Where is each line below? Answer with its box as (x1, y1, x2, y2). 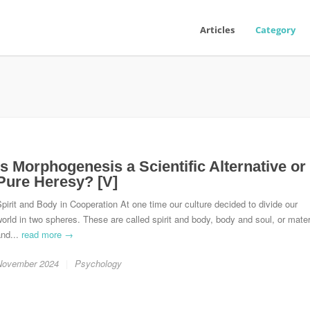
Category (255, 24, 295, 36)
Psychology (75, 257, 122, 270)
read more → (21, 228, 73, 241)
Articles (200, 24, 235, 36)
